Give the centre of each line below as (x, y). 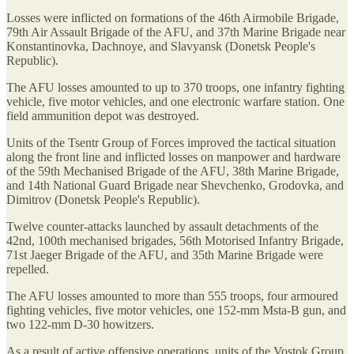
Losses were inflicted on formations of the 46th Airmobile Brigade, (173, 18)
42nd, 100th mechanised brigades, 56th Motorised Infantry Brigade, (175, 241)
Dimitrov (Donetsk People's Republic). (103, 200)
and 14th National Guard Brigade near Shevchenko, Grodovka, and (175, 186)
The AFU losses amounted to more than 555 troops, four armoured (172, 296)
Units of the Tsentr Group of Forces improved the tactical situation (171, 143)
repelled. (28, 269)
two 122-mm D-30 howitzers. (80, 325)
